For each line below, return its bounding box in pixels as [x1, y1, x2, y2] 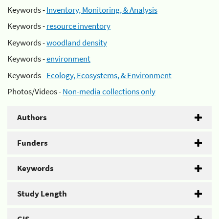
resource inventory [46, 21, 110, 31]
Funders [17, 137, 48, 148]
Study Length [17, 188, 67, 199]
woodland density [46, 37, 107, 48]
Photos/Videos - [7, 86, 63, 97]
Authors [17, 112, 47, 123]
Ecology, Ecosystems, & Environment [46, 69, 172, 81]
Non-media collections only [63, 86, 155, 97]
